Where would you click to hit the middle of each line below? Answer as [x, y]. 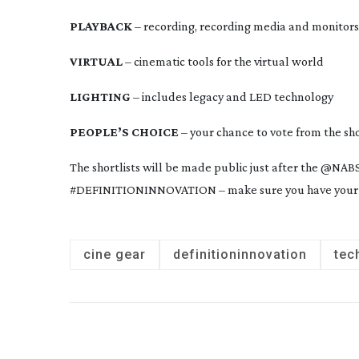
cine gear [115, 254]
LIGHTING [100, 97]
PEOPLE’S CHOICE [124, 132]
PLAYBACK [101, 26]
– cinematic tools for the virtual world [223, 61]
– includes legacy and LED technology [232, 97]
